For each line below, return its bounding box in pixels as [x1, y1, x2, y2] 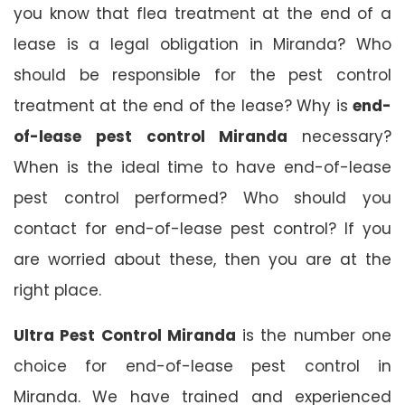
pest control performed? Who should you [14, 186, 391, 209]
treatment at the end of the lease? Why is [14, 94, 353, 117]
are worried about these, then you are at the [14, 248, 391, 270]
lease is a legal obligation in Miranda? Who [14, 33, 391, 55]
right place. [14, 278, 101, 301]
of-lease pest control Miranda [14, 125, 302, 147]
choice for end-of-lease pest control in [14, 354, 391, 377]
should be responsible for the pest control [14, 63, 391, 86]
